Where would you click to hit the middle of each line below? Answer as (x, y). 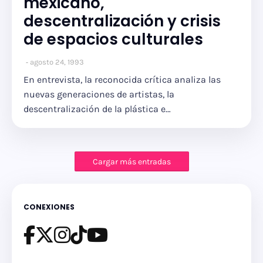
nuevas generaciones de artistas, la (99, 94)
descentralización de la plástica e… (97, 109)
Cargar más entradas (131, 162)
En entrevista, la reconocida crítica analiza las (122, 80)
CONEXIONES (49, 207)
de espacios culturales (113, 39)
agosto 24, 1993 (57, 62)
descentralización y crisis (122, 21)
